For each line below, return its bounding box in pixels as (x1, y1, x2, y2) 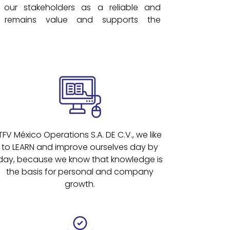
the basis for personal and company (6, 165, 154, 178)
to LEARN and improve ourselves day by (2, 141, 159, 153)
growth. (65, 178, 95, 190)
